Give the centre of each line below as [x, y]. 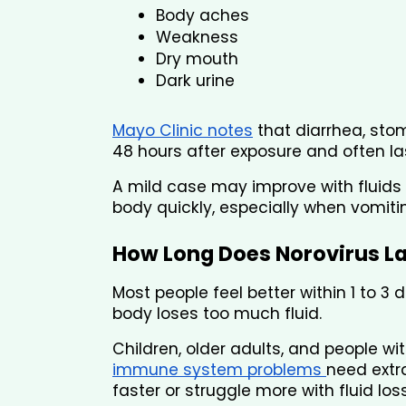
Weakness [197, 38]
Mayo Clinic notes [183, 131]
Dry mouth [197, 59]
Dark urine [195, 81]
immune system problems [219, 370]
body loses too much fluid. [217, 314]
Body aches [203, 16]
